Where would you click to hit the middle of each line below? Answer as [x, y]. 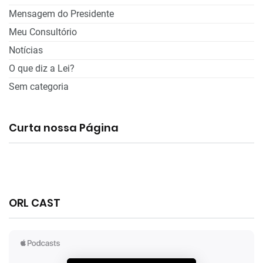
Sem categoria [39, 86]
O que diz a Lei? [42, 68]
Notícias [26, 50]
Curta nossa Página [64, 127]
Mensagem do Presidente [61, 14]
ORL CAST [35, 203]
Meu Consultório [43, 32]
